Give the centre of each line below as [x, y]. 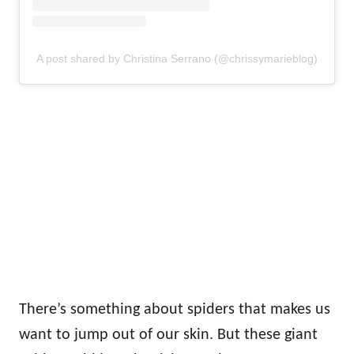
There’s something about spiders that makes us [175, 309]
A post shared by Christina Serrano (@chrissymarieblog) [177, 58]
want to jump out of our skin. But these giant [168, 335]
